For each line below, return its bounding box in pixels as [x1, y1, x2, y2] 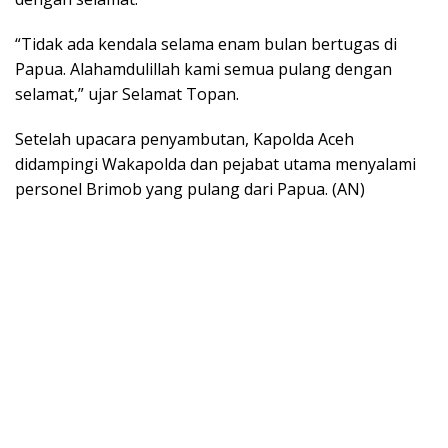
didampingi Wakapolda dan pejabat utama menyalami [15, 152, 416, 175]
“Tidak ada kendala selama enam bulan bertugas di [15, 32, 397, 55]
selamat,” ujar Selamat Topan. [15, 82, 239, 105]
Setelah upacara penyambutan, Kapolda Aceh [15, 127, 354, 150]
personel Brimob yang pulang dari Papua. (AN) [15, 177, 365, 200]
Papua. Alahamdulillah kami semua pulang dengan [15, 57, 392, 80]
